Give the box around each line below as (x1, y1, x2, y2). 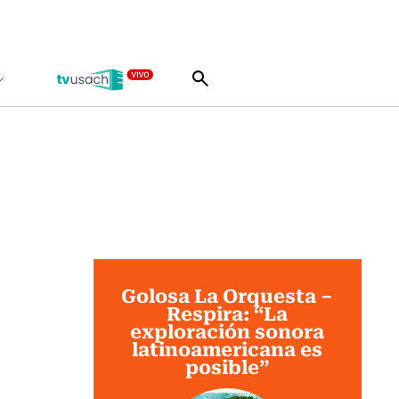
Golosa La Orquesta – (121, 280, 334, 309)
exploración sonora (130, 315, 325, 345)
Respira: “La (167, 297, 289, 327)
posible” (185, 351, 270, 380)
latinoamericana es (132, 333, 323, 362)
